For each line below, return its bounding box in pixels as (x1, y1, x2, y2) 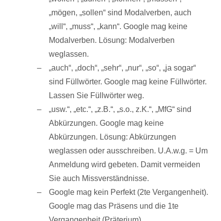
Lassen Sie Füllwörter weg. (49, 91, 144, 100)
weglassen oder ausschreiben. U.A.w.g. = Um (49, 147, 208, 155)
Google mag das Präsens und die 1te (49, 202, 179, 210)
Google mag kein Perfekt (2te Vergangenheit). (49, 188, 208, 196)
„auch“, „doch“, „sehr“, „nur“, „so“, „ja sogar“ (49, 64, 196, 72)
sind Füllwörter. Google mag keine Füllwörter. (49, 77, 207, 86)
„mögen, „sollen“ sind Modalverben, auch (49, 8, 191, 17)
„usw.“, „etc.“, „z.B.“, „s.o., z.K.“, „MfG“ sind (49, 105, 191, 113)
